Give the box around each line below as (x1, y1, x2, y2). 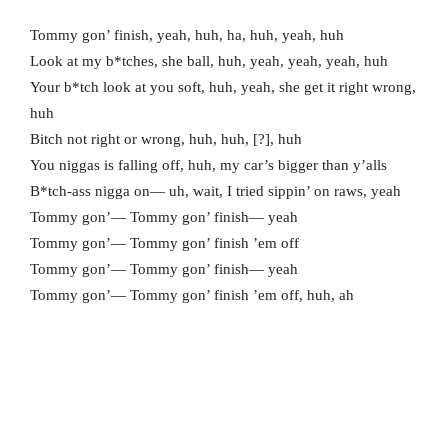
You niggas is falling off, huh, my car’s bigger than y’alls (30, 157, 387, 174)
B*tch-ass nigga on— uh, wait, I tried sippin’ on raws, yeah (30, 183, 401, 200)
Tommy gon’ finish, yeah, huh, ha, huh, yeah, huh (30, 27, 344, 44)
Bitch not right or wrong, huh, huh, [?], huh (30, 131, 302, 148)
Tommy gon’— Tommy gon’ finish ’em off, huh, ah (30, 287, 354, 304)
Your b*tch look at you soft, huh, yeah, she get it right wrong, (30, 79, 416, 96)
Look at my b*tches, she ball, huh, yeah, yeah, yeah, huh (30, 53, 388, 70)
